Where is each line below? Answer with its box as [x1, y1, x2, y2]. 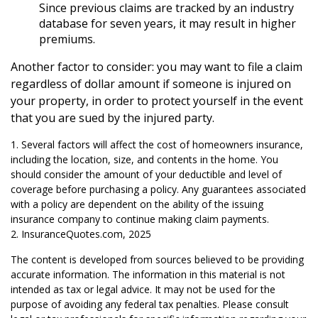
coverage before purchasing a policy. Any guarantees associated [11, 182, 306, 196]
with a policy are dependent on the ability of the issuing [11, 197, 263, 211]
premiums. [39, 31, 95, 47]
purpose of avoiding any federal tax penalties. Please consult [11, 297, 289, 311]
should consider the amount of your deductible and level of [11, 167, 282, 181]
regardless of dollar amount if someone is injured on [11, 75, 291, 92]
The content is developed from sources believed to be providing [11, 252, 304, 266]
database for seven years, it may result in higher [39, 15, 296, 31]
